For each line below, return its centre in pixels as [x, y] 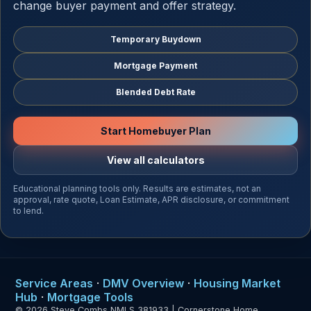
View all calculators [155, 160]
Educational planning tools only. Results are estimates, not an [137, 188]
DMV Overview [143, 283]
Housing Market [237, 283]
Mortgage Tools [90, 297]
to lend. [28, 211]
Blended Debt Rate [155, 92]
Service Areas [54, 283]
